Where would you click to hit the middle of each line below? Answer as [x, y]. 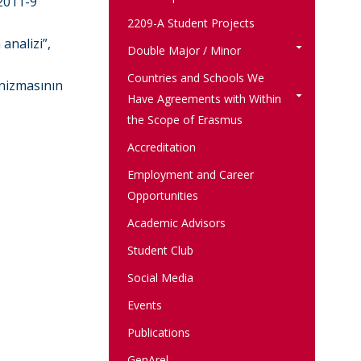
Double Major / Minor [184, 50]
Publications [158, 332]
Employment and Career [190, 174]
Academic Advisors [176, 223]
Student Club [160, 250]
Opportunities [162, 195]
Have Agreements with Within [204, 99]
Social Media [160, 278]
